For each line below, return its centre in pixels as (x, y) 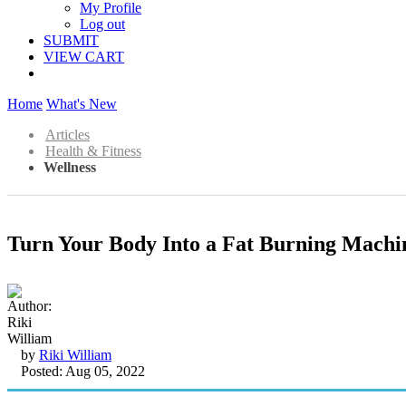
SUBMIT (71, 40)
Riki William (75, 354)
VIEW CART (84, 57)
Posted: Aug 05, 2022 (83, 371)
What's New (82, 104)
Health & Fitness (93, 151)
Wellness (70, 167)
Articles (68, 135)
